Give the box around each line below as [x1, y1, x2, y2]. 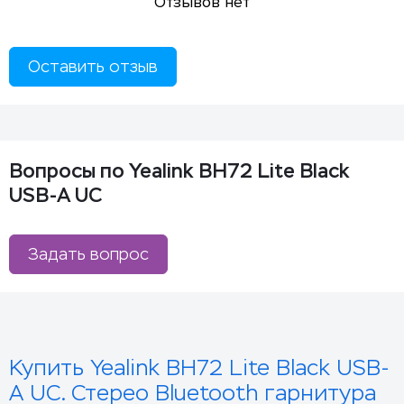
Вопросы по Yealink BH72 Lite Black [9, 159, 350, 184]
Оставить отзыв [28, 57, 158, 78]
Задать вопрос [28, 244, 149, 265]
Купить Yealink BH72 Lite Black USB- [9, 355, 390, 381]
